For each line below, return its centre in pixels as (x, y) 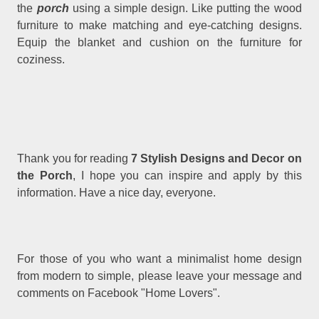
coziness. (41, 59)
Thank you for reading (73, 159)
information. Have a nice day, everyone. (117, 193)
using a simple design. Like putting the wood (185, 8)
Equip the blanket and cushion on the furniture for (159, 42)
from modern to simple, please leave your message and (159, 276)
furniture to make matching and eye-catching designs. (159, 25)
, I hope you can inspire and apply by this (187, 176)
